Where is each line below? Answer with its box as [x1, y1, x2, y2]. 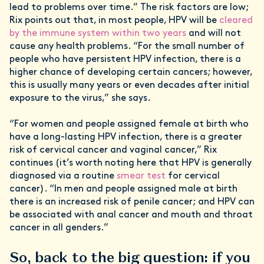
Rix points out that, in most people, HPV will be [9, 16, 219, 25]
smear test [117, 171, 166, 181]
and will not [186, 29, 241, 38]
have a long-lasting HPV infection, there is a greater [9, 133, 242, 142]
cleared [219, 16, 253, 25]
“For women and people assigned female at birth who [9, 120, 249, 129]
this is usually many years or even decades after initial [9, 81, 249, 90]
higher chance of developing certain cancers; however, [9, 68, 252, 77]
